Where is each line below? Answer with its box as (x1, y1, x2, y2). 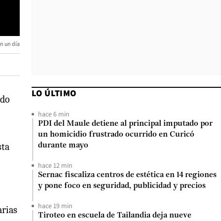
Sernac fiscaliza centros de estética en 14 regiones (38, 171, 217, 179)
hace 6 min (38, 110, 70, 118)
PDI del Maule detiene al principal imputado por (38, 120, 213, 128)
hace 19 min (38, 201, 73, 210)
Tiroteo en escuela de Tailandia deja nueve (38, 212, 191, 220)
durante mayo (38, 142, 88, 149)
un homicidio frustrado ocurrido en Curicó (38, 131, 194, 139)
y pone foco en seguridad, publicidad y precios (38, 182, 206, 190)
